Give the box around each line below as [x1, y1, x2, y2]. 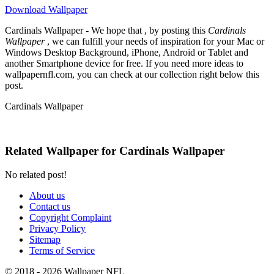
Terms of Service [29, 245, 95, 256]
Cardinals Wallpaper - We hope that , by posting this [5, 25, 208, 36]
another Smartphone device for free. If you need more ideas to [5, 58, 243, 69]
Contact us [29, 201, 70, 212]
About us [29, 190, 65, 201]
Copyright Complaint [29, 212, 111, 223]
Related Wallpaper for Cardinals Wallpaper [5, 144, 224, 158]
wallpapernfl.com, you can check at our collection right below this [5, 69, 259, 80]
